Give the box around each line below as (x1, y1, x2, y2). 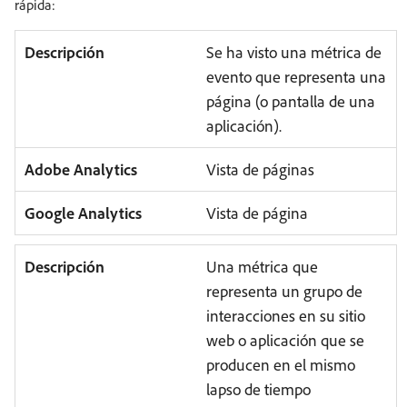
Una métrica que (205, 256, 318, 277)
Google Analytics (25, 203, 142, 223)
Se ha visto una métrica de (205, 42, 382, 63)
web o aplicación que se (205, 330, 364, 351)
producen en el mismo (205, 354, 355, 375)
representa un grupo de (205, 281, 362, 302)
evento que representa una (205, 66, 386, 87)
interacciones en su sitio (205, 305, 365, 326)
